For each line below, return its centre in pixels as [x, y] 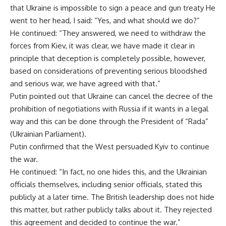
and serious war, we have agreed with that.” [85, 83]
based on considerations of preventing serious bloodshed [108, 71]
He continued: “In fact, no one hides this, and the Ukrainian [108, 172]
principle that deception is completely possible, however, [108, 58]
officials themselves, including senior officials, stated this [106, 184]
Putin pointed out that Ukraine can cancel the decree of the [111, 96]
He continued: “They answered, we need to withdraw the [108, 33]
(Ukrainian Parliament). [48, 134]
